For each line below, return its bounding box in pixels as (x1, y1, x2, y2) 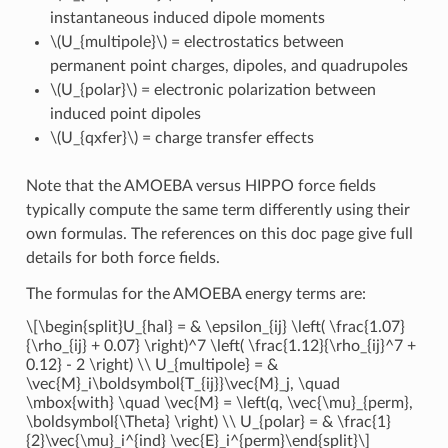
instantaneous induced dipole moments (49, 9, 325, 26)
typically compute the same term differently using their (25, 201, 410, 218)
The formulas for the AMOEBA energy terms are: (25, 285, 366, 302)
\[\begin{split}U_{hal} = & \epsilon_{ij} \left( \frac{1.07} (25, 318, 405, 335)
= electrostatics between (166, 33, 344, 50)
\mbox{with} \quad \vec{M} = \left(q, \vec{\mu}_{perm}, (25, 394, 413, 411)
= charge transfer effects (137, 129, 314, 146)
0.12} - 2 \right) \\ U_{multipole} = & (25, 356, 278, 373)
